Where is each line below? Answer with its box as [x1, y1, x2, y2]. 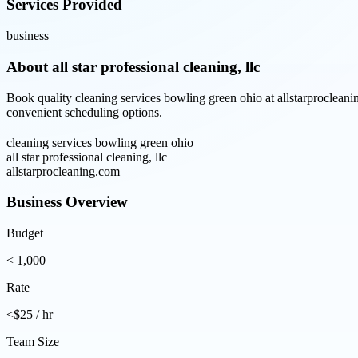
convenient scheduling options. [6, 105, 162, 119]
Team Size [6, 335, 59, 349]
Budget [6, 226, 43, 241]
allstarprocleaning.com [6, 164, 120, 178]
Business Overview [6, 193, 128, 211]
